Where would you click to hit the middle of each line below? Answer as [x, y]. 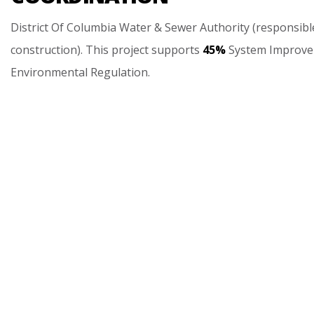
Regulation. [120, 72]
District [29, 27]
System [247, 50]
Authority [225, 27]
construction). [47, 50]
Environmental [49, 72]
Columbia [91, 27]
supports [176, 50]
